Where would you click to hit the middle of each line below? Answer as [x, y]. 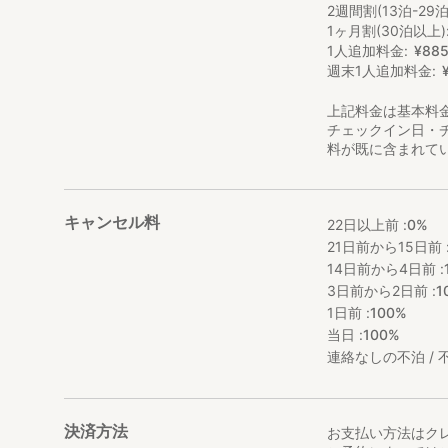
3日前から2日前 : [382, 290]
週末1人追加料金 [380, 70]
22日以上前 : [367, 224]
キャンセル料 [112, 222]
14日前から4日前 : [386, 268]
